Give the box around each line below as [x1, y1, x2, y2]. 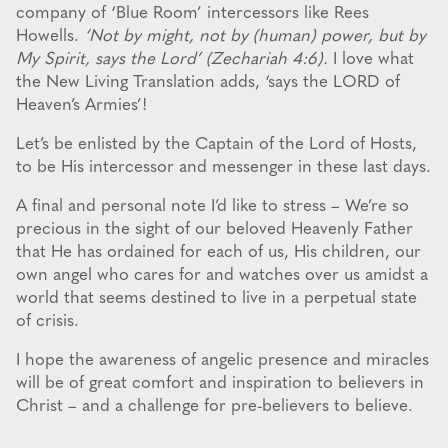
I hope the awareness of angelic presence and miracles [16, 352, 429, 370]
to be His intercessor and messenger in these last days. [16, 159, 431, 177]
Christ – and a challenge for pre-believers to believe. [16, 398, 413, 416]
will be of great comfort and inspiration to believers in [16, 375, 424, 393]
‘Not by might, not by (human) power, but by [84, 28, 426, 46]
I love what [328, 51, 414, 69]
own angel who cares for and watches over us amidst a [16, 267, 428, 285]
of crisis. [16, 313, 79, 331]
